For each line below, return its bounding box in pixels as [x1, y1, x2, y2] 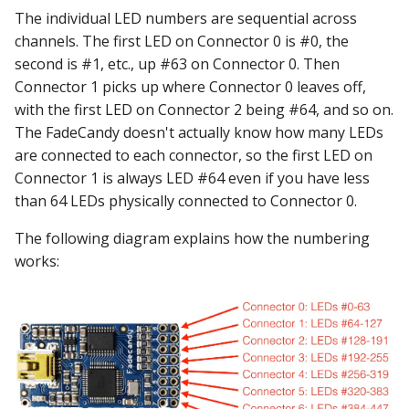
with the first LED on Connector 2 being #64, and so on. [15, 100, 393, 120]
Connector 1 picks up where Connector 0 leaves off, [15, 77, 366, 97]
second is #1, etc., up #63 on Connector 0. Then [15, 54, 340, 74]
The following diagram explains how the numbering [15, 228, 370, 248]
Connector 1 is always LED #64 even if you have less [15, 168, 370, 188]
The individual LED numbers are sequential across [15, 8, 357, 28]
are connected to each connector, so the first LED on [15, 145, 372, 165]
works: [15, 251, 59, 271]
